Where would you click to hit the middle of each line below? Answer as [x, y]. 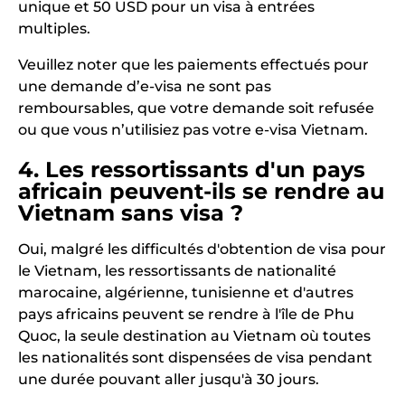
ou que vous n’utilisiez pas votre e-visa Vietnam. [193, 129]
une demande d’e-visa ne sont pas [145, 86]
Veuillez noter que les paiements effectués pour [193, 64]
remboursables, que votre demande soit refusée [196, 108]
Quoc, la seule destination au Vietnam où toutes [194, 335]
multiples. [54, 28]
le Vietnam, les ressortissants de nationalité [177, 270]
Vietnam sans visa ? [131, 212]
